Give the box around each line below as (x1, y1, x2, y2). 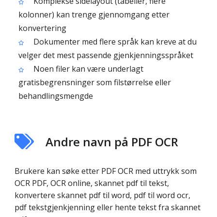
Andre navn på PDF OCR (46, 134, 178, 150)
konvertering (18, 23, 66, 33)
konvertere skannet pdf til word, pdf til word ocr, (15, 190, 190, 201)
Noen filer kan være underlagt (31, 63, 143, 74)
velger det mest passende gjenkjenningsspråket (18, 50, 193, 61)
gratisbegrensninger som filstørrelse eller (18, 77, 171, 88)
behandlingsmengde (18, 91, 93, 101)
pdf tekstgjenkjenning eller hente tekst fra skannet (15, 202, 201, 213)
